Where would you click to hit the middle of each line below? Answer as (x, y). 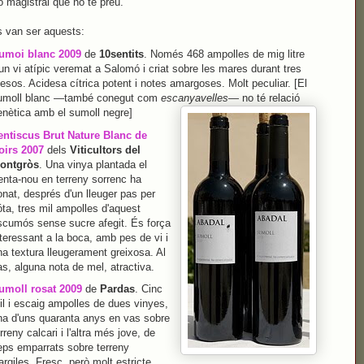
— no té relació (264, 97)
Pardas (117, 289)
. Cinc (148, 289)
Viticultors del (105, 149)
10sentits (121, 54)
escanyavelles (194, 97)
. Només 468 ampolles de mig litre (224, 54)
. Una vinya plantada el (93, 164)
